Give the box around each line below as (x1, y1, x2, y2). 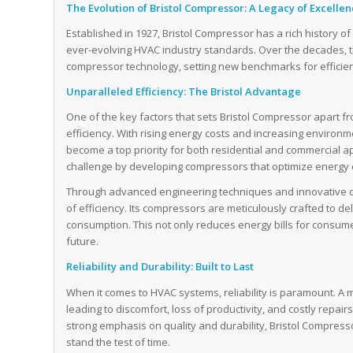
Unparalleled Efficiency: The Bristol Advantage (66, 84, 302, 99)
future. (66, 234, 99, 249)
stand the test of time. (66, 334, 171, 349)
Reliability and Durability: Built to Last (66, 259, 255, 274)
